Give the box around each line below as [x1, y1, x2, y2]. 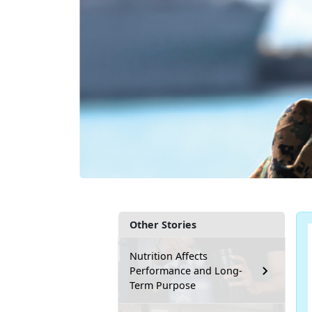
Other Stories [130, 218, 196, 232]
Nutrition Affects [130, 249, 208, 263]
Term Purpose [130, 279, 196, 292]
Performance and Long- [130, 264, 242, 278]
